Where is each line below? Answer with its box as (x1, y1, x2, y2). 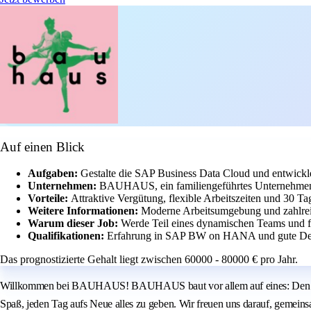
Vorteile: (28, 192, 71, 205)
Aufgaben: (28, 167, 81, 180)
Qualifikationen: (28, 230, 107, 242)
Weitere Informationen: (28, 205, 141, 217)
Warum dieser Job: (28, 217, 121, 230)
